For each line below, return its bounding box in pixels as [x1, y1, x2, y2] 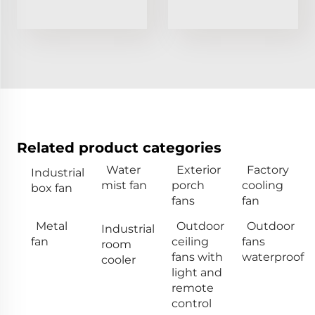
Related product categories [17, 139, 221, 156]
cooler [101, 252, 136, 266]
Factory [247, 162, 289, 176]
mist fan [101, 178, 147, 192]
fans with [172, 250, 223, 264]
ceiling [172, 234, 209, 248]
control [172, 296, 212, 310]
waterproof [242, 250, 304, 264]
